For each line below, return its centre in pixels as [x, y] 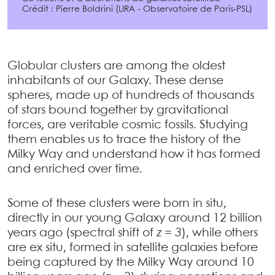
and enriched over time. [75, 169]
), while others [220, 233]
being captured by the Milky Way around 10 [131, 262]
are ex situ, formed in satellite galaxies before [133, 248]
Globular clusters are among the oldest [116, 66]
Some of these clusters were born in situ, [117, 203]
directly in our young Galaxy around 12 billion [135, 218]
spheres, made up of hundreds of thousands [131, 95]
